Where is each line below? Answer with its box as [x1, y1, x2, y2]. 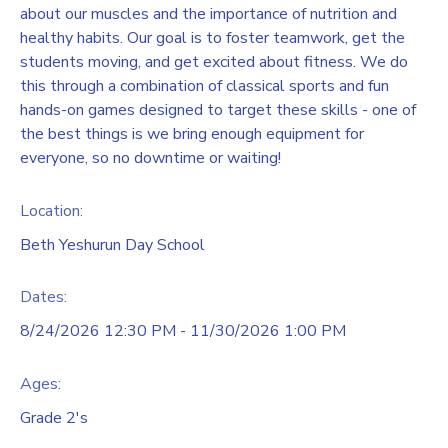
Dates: [20, 286, 67, 309]
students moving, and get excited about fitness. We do [20, 50, 408, 73]
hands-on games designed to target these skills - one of [20, 98, 416, 121]
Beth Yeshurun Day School [20, 233, 205, 256]
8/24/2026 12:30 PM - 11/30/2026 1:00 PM [20, 320, 346, 343]
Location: [20, 199, 83, 222]
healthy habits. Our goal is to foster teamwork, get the [20, 26, 405, 49]
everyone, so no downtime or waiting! [20, 146, 281, 169]
